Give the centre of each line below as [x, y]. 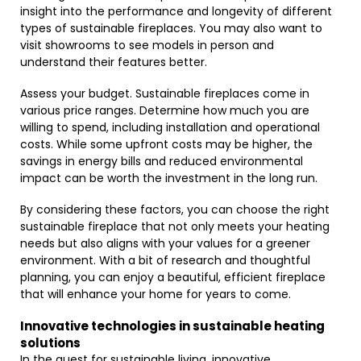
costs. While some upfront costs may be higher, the [166, 144]
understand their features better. [114, 62]
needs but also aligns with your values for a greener [165, 243]
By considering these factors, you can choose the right [175, 210]
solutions [50, 343]
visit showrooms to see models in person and [147, 45]
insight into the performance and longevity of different [176, 11]
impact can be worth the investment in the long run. [169, 178]
